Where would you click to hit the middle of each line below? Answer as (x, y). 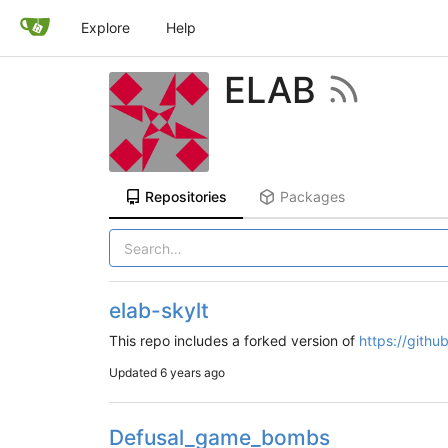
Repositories (186, 196)
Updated (134, 372)
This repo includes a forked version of (233, 340)
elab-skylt (158, 310)
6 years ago (192, 372)
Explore (105, 27)
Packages (313, 196)
